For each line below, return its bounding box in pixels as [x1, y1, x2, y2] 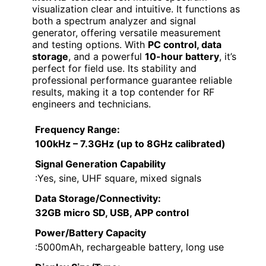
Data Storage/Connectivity [35, 192, 158, 205]
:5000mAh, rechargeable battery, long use [35, 241, 224, 254]
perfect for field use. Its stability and [32, 62, 197, 75]
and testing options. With [32, 39, 148, 51]
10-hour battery [145, 50, 219, 63]
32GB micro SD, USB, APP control [35, 207, 189, 219]
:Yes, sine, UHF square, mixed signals [35, 172, 201, 185]
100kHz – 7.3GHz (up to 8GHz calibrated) [35, 138, 226, 150]
